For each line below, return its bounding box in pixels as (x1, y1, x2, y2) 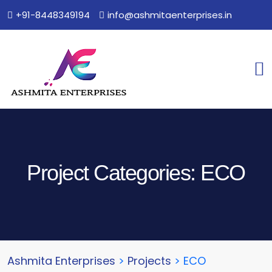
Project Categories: (27, 160, 201, 185)
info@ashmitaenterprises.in (107, 8, 232, 21)
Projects (127, 253, 171, 268)
